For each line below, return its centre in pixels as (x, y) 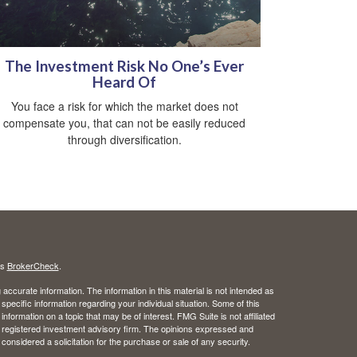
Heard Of (124, 82)
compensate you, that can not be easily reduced (124, 123)
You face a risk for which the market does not (124, 106)
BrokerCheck (33, 266)
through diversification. (124, 140)
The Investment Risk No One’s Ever (124, 67)
